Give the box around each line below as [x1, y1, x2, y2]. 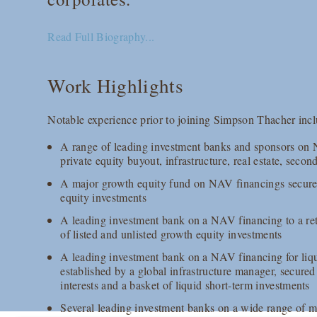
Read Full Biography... [47, 29, 155, 45]
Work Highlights [47, 72, 184, 99]
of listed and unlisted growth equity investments [60, 226, 282, 242]
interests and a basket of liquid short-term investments [60, 277, 310, 293]
